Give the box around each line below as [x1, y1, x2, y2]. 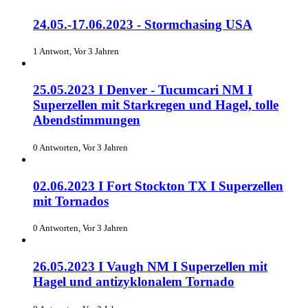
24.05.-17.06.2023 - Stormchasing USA [33, 16, 252, 32]
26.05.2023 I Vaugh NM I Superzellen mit [33, 258, 267, 274]
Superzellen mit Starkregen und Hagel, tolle [33, 98, 278, 113]
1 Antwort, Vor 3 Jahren [33, 46, 119, 57]
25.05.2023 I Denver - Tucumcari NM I [33, 82, 252, 98]
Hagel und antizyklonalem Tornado [33, 274, 234, 289]
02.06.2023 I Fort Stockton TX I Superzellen [33, 178, 283, 193]
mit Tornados [33, 193, 109, 208]
